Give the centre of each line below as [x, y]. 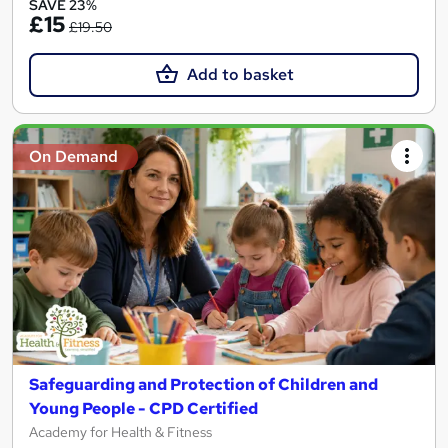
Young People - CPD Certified [143, 409]
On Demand [73, 156]
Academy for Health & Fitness [120, 432]
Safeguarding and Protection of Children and [203, 385]
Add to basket [240, 74]
